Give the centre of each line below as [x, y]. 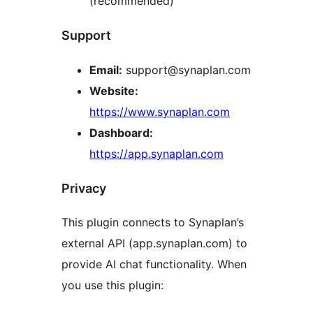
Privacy [84, 188]
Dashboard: [121, 132]
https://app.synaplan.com [156, 153]
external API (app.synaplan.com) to [154, 243]
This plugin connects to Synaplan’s [153, 223]
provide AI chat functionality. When [154, 264]
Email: [106, 70]
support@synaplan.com [187, 70]
